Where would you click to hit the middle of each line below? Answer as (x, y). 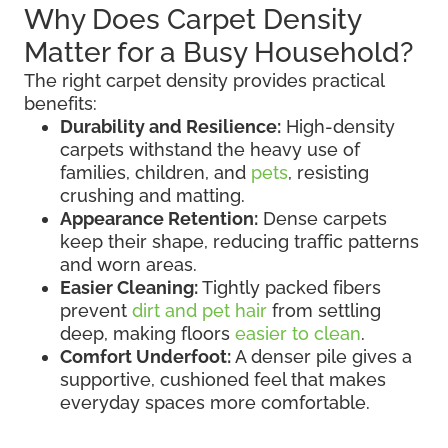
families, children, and (155, 172)
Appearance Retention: (159, 218)
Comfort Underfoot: (145, 356)
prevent (96, 310)
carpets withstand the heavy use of (210, 149)
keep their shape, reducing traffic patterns (239, 241)
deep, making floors (147, 333)
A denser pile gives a (321, 356)
